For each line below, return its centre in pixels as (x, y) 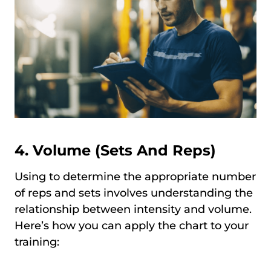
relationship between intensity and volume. (133, 210)
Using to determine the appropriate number (135, 177)
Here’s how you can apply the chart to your (132, 226)
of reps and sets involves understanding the (134, 193)
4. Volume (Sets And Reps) (115, 151)
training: (37, 242)
